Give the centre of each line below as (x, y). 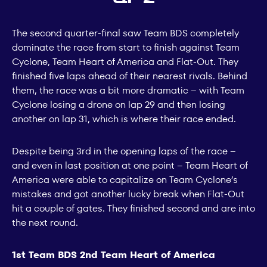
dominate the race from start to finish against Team (126, 47)
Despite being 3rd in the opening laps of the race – (124, 151)
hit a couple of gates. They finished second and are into (133, 208)
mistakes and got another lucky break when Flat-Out (128, 194)
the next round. (45, 222)
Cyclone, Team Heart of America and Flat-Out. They (125, 61)
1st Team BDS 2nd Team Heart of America (114, 254)
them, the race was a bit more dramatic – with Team (128, 90)
